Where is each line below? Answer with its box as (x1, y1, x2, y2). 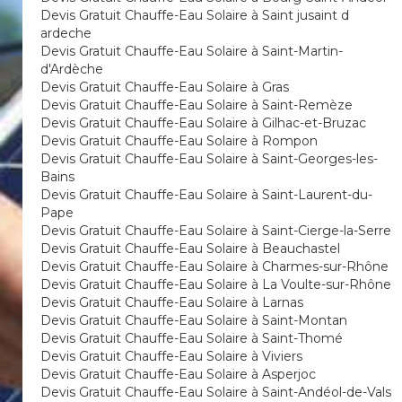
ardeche (40, 25, 92, 41)
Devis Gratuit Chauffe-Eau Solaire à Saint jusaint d (40, 7, 349, 23)
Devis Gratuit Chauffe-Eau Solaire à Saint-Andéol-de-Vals (40, 384, 391, 400)
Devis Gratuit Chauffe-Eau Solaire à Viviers (40, 348, 302, 364)
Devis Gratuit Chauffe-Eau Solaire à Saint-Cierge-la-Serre (40, 223, 391, 239)
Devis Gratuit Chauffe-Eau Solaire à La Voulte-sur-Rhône (40, 276, 391, 293)
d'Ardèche (40, 61, 103, 77)
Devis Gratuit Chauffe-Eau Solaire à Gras (40, 79, 289, 95)
